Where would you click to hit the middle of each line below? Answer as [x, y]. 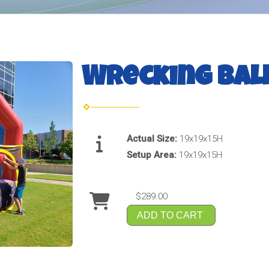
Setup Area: [153, 155]
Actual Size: [153, 138]
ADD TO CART [170, 215]
